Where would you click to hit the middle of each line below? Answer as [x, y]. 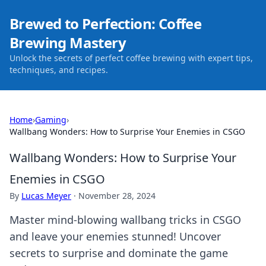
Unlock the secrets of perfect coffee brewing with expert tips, [131, 58]
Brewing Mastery [68, 42]
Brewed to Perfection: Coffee [106, 23]
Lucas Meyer [46, 196]
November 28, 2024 [117, 196]
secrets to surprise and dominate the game [119, 253]
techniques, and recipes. [59, 70]
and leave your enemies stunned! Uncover [115, 236]
